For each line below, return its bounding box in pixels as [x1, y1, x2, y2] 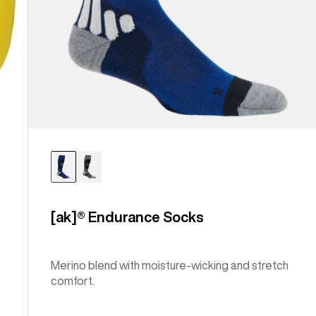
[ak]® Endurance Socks [51, 209, 205, 224]
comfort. [51, 274, 95, 286]
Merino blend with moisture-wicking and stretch [51, 259, 289, 271]
